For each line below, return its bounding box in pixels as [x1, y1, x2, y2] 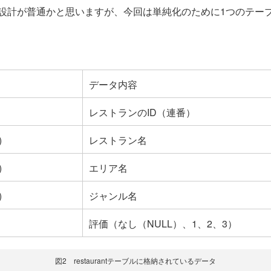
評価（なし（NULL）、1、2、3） [89, 216, 237, 230]
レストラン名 [89, 132, 147, 147]
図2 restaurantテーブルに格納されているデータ [55, 255, 216, 266]
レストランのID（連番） [89, 105, 195, 119]
